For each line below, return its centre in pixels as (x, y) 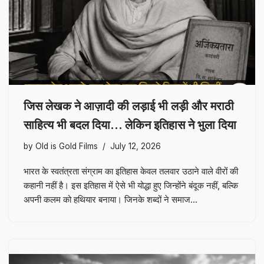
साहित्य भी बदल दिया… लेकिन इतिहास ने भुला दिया (130, 125)
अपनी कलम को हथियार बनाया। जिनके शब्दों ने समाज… (112, 199)
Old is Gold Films (67, 146)
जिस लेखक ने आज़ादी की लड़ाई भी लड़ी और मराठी (129, 106)
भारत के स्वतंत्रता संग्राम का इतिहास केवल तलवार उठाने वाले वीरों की (131, 171)
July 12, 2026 (136, 146)
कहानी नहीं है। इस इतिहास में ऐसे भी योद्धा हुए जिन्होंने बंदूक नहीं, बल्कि (131, 185)
